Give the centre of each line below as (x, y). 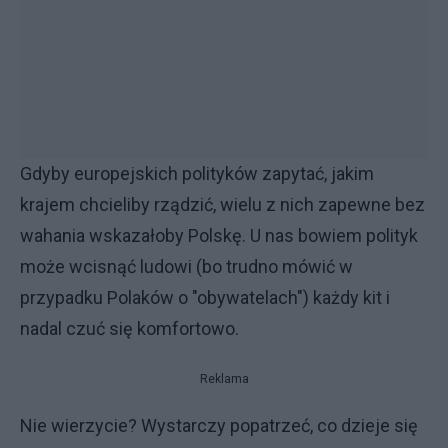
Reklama (224, 379)
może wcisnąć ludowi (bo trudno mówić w (186, 266)
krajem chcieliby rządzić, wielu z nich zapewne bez (222, 204)
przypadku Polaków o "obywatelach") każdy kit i (205, 297)
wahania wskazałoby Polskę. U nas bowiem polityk (219, 235)
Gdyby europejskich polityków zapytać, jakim (197, 173)
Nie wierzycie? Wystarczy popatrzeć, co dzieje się (219, 425)
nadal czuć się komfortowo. (129, 328)
